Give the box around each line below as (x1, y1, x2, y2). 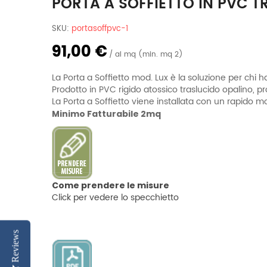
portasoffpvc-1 (72, 23, 128, 35)
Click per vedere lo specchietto (52, 191, 179, 204)
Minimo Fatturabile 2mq (52, 108, 161, 120)
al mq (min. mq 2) (113, 49, 183, 60)
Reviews (10, 229, 20, 262)
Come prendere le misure (52, 179, 169, 191)
